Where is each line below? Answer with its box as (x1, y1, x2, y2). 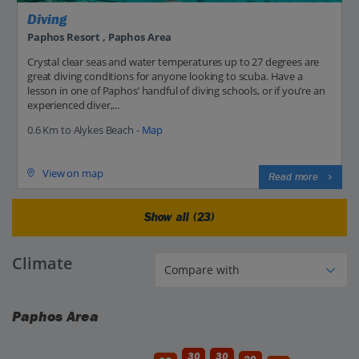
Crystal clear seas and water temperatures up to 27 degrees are (27, 54, 320, 69)
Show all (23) (143, 210, 216, 224)
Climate (12, 252, 73, 274)
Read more (268, 170, 318, 184)
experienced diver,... (27, 97, 120, 112)
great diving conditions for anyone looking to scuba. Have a (27, 68, 303, 83)
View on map (42, 165, 103, 180)
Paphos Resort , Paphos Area (27, 29, 172, 44)
